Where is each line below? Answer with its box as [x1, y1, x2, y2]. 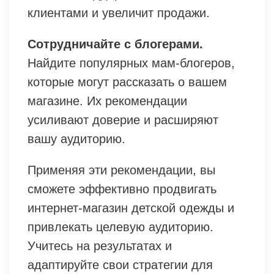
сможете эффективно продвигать [28, 182, 217, 196]
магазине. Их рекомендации [28, 94, 187, 108]
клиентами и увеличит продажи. [28, 6, 210, 20]
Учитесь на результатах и [28, 239, 172, 253]
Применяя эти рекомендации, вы [28, 163, 215, 177]
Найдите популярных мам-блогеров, [28, 56, 235, 70]
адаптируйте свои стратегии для [28, 258, 213, 272]
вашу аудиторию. [28, 132, 125, 146]
